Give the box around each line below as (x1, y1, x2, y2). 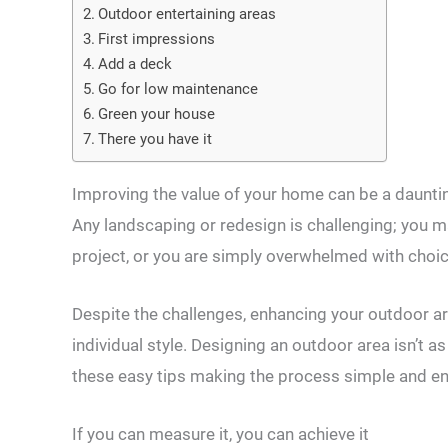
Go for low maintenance (98, 80, 259, 98)
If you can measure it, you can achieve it (72, 424, 369, 445)
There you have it (98, 130, 213, 148)
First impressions (98, 30, 216, 48)
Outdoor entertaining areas (98, 5, 277, 23)
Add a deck (98, 55, 173, 73)
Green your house (98, 105, 216, 123)
